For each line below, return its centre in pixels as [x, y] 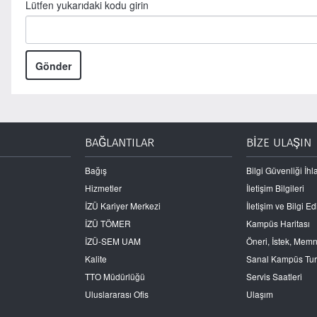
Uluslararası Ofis [116, 294]
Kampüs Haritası [278, 223]
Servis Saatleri [275, 276]
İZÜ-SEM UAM [113, 241]
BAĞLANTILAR [119, 143]
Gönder [53, 66]
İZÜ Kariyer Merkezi [122, 205]
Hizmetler [103, 188]
